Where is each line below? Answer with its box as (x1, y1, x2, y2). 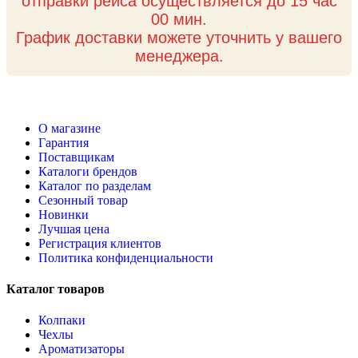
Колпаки (38, 313, 86, 328)
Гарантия (38, 135, 89, 149)
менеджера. (134, 46, 224, 65)
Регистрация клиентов (38, 236, 161, 250)
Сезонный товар (38, 193, 128, 207)
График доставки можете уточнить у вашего (16, 28, 342, 46)
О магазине (38, 121, 101, 135)
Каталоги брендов (38, 164, 137, 178)
